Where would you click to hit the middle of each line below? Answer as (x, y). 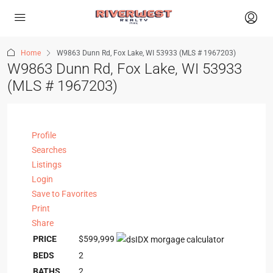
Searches (49, 150)
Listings (47, 165)
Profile (44, 135)
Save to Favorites (64, 194)
